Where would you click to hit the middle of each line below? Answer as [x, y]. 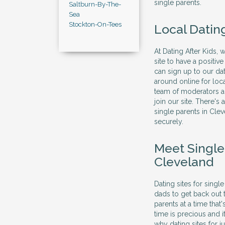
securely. [169, 122]
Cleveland [184, 162]
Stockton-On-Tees [95, 24]
